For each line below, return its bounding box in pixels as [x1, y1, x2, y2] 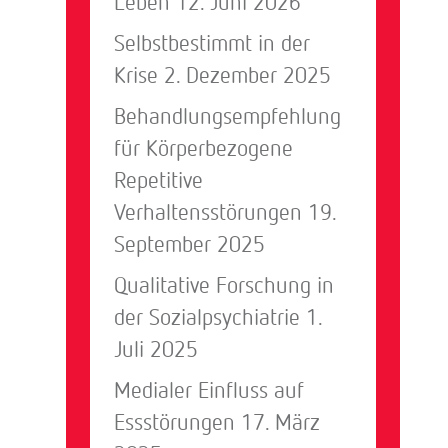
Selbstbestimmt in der [114, 28, 311, 56]
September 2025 [114, 229, 266, 257]
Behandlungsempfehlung [114, 101, 342, 129]
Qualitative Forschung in [114, 271, 335, 299]
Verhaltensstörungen [114, 197, 303, 225]
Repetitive [114, 165, 204, 193]
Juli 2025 [114, 335, 199, 363]
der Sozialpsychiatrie [114, 303, 301, 331]
